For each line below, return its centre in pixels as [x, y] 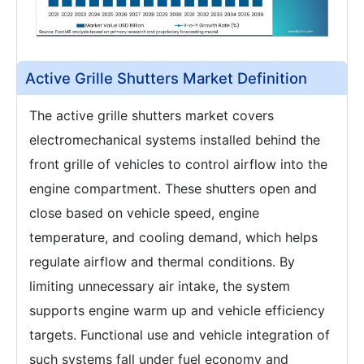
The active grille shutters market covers [152, 115]
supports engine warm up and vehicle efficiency [177, 310]
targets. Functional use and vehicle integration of [180, 334]
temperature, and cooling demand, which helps [173, 237]
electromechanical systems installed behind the [175, 139]
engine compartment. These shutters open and [173, 188]
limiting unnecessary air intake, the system [160, 286]
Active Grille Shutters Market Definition [166, 78]
